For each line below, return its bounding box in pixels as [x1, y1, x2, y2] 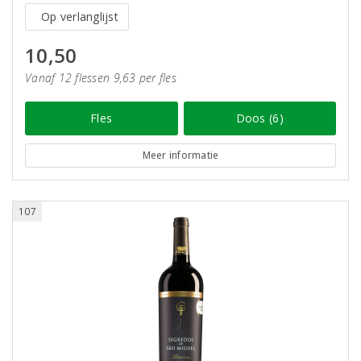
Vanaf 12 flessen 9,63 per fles [25, 70, 176, 85]
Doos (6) [235, 110, 284, 126]
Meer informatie [142, 148, 219, 162]
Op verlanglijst [41, 9, 118, 24]
